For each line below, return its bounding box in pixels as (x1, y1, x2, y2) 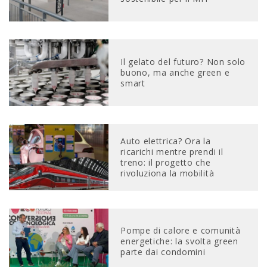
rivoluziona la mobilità (120, 167, 215, 179)
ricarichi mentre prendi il (120, 145, 223, 157)
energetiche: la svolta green (120, 235, 238, 247)
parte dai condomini (120, 246, 206, 258)
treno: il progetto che (120, 156, 211, 168)
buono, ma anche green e (120, 66, 230, 78)
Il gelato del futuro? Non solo (120, 55, 246, 67)
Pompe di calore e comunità (120, 225, 241, 237)
